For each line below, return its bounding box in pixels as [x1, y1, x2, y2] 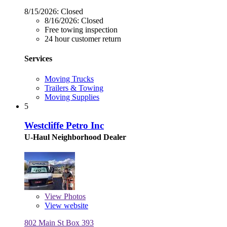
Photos [62, 192, 86, 201]
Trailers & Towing [45, 83, 103, 92]
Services [24, 54, 52, 63]
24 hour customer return [45, 34, 121, 44]
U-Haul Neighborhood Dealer [24, 133, 126, 142]
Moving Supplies [45, 92, 99, 101]
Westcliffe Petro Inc [24, 120, 104, 131]
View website [45, 201, 88, 210]
